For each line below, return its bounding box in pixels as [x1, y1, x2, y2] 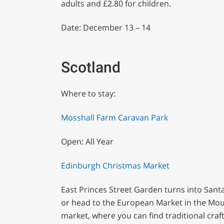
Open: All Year [60, 136, 113, 147]
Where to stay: [60, 88, 115, 99]
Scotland [60, 58, 120, 76]
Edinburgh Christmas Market [60, 160, 169, 171]
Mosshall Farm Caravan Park [60, 112, 168, 123]
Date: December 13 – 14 [60, 21, 150, 33]
